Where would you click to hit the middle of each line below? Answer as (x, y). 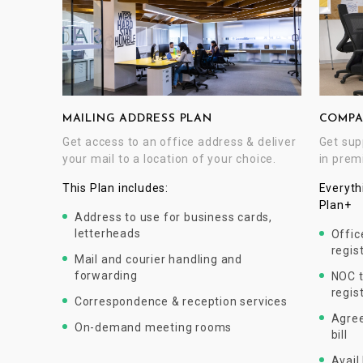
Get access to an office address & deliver (179, 142)
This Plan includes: (115, 188)
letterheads (107, 234)
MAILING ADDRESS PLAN (137, 119)
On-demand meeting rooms (153, 328)
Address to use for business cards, (173, 218)
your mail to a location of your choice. (169, 159)
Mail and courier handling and (158, 260)
